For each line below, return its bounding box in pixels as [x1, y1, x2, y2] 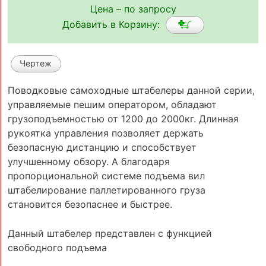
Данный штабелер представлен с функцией [7, 227, 212, 240]
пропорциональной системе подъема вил [7, 169, 205, 182]
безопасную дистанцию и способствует [7, 141, 197, 153]
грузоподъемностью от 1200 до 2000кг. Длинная [7, 112, 239, 125]
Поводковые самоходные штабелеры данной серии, [7, 84, 255, 96]
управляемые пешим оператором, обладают [7, 98, 217, 110]
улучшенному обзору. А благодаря [7, 155, 170, 167]
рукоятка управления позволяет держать [7, 126, 204, 139]
